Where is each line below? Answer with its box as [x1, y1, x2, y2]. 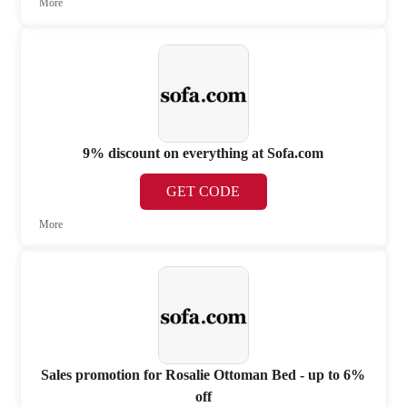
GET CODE [166, 184, 241, 200]
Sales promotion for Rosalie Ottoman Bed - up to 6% [41, 366, 366, 382]
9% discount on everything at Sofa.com [83, 145, 324, 162]
